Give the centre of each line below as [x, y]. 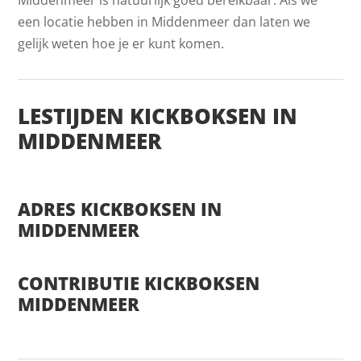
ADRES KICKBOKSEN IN [120, 208]
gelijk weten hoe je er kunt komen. [121, 43]
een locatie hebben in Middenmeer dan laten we [164, 21]
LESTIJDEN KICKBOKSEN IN [158, 116]
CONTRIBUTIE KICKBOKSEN [139, 282]
